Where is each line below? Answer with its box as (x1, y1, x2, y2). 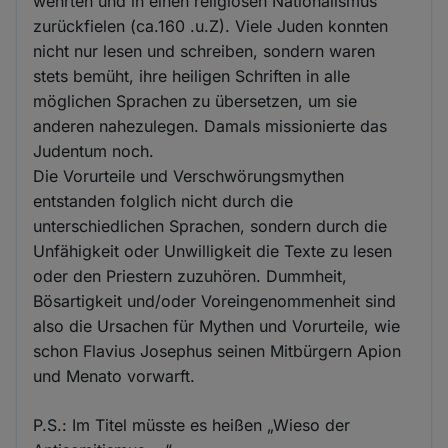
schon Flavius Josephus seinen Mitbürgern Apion (33, 340, 402, 361)
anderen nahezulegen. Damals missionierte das (33, 115, 388, 136)
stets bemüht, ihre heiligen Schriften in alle (33, 65, 351, 86)
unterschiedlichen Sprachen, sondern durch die (33, 215, 388, 236)
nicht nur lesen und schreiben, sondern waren (33, 40, 376, 61)
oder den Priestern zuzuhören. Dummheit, (33, 265, 348, 286)
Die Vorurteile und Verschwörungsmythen (33, 165, 345, 186)
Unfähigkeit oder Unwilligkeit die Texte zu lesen (33, 240, 393, 261)
